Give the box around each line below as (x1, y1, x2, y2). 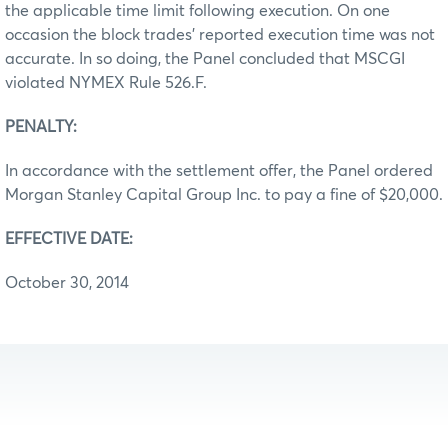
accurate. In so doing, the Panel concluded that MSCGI (5, 50, 405, 67)
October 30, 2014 (5, 274, 129, 291)
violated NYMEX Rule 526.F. (5, 74, 207, 91)
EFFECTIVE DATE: (5, 230, 133, 247)
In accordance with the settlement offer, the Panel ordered (5, 162, 433, 179)
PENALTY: (5, 118, 77, 135)
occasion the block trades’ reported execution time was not (5, 26, 435, 43)
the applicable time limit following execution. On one (5, 2, 390, 19)
